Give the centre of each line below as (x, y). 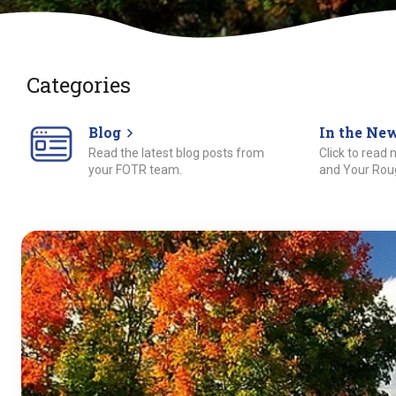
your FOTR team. (135, 170)
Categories (79, 85)
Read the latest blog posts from (176, 153)
